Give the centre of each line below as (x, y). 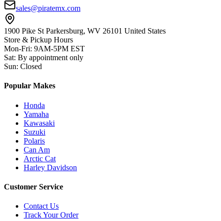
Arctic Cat (40, 158)
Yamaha (36, 114)
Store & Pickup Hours (38, 40)
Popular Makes (30, 86)
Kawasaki (39, 123)
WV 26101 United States (127, 31)
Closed (31, 67)
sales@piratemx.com (48, 8)
